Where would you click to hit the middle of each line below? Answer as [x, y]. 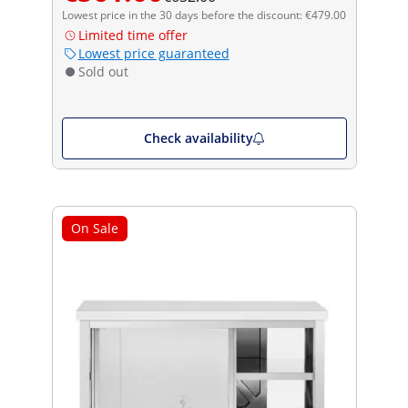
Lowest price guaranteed [153, 53]
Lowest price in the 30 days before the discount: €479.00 [204, 15]
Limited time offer [133, 35]
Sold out [103, 71]
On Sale [94, 228]
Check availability [198, 138]
